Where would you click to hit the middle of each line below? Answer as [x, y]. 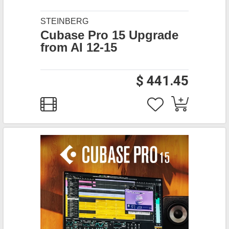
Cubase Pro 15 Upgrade [109, 35]
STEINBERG [64, 21]
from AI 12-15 [79, 47]
